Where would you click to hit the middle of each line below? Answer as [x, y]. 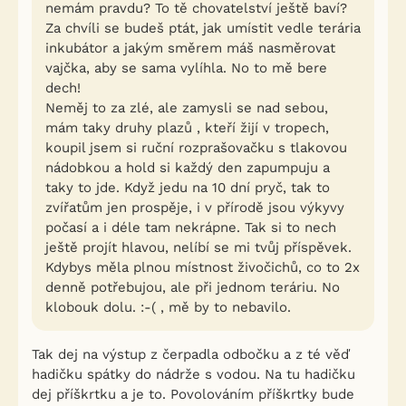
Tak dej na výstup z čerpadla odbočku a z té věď [191, 354]
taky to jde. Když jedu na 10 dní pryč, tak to [188, 188]
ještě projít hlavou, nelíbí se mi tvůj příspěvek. [198, 247]
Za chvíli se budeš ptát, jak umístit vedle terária [203, 28]
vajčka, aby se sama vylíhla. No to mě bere [186, 68]
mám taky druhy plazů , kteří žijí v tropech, [187, 128]
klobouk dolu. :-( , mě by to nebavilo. [168, 307]
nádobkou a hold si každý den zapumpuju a [188, 168]
